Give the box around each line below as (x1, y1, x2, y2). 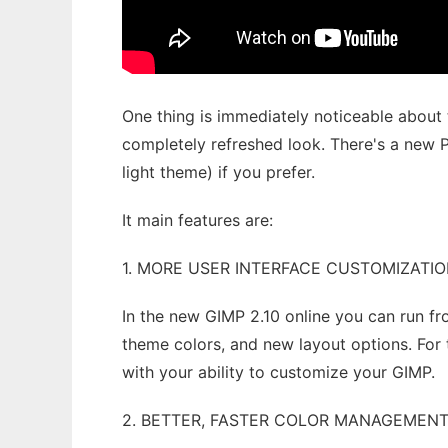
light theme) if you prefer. (122, 162, 315, 182)
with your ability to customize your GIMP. (122, 362, 435, 382)
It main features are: (122, 210, 273, 230)
